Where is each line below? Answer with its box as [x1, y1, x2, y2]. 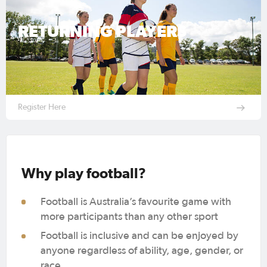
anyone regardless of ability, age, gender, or [41, 246, 244, 257]
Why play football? [21, 165, 152, 182]
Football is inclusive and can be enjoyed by [41, 231, 239, 242]
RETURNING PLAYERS [18, 21, 187, 41]
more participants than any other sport [41, 212, 221, 223]
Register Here [18, 103, 66, 112]
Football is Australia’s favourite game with [41, 197, 232, 208]
